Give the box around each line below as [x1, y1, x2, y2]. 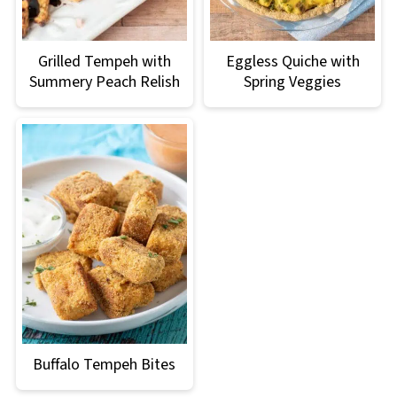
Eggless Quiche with [225, 50, 360, 73]
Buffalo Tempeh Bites [33, 353, 176, 376]
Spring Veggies [244, 70, 342, 93]
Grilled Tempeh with [37, 50, 171, 73]
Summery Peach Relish [28, 70, 180, 93]
